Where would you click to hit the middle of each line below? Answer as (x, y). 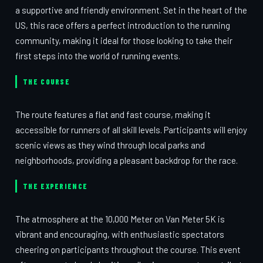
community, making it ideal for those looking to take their (124, 41)
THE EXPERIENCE (55, 186)
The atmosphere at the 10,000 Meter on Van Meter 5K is (120, 219)
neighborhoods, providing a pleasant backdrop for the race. (127, 160)
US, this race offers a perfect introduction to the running (123, 25)
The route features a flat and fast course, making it (113, 114)
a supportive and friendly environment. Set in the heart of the (131, 10)
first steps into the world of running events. (98, 56)
